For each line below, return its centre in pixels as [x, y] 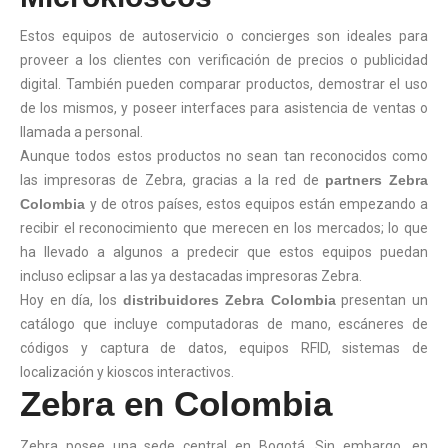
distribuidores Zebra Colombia [229, 299]
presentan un [381, 299]
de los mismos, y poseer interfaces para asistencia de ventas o [224, 107]
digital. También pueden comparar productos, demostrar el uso [224, 83]
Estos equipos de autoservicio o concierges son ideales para [224, 35]
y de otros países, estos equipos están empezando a [259, 203]
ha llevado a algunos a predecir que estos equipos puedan [224, 251]
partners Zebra [376, 179]
